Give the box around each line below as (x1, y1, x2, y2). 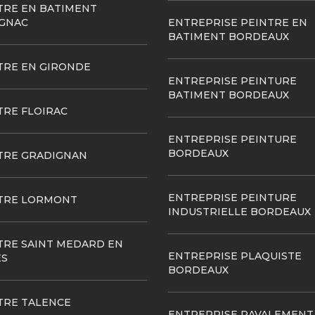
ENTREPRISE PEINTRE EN (168, 16, 307, 29)
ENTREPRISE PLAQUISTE (168, 250, 302, 262)
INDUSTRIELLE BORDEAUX (168, 205, 311, 218)
